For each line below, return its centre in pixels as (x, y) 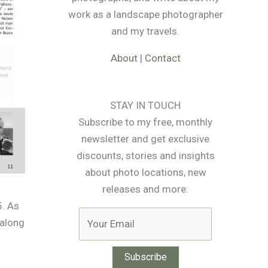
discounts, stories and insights (145, 155)
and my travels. (145, 31)
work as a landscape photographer (145, 14)
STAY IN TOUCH (145, 105)
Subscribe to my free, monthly (145, 122)
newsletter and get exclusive (145, 138)
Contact (162, 58)
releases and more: (145, 189)
